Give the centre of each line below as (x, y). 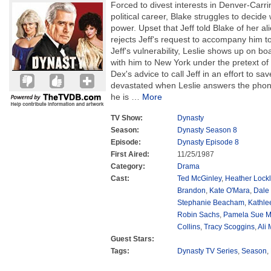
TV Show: (127, 118)
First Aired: (130, 154)
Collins (189, 227)
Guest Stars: (132, 239)
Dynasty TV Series (207, 251)
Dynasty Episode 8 (208, 142)
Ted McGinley (199, 178)
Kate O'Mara (230, 191)
